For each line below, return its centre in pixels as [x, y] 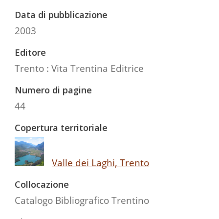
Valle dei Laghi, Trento [100, 162]
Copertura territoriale [61, 127]
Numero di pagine [53, 90]
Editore [30, 52]
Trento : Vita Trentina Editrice [79, 68]
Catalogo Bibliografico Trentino [82, 200]
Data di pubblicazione [61, 14]
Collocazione [42, 184]
